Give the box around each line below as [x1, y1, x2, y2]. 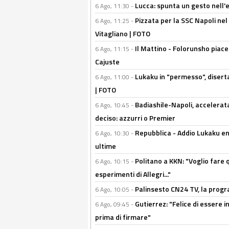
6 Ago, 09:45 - [95, 199, 135, 210]
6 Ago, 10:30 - [95, 128, 135, 139]
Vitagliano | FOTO [95, 28, 150, 39]
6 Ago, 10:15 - [95, 156, 135, 167]
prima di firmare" [95, 212, 151, 223]
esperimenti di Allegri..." [95, 169, 171, 180]
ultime [95, 141, 116, 152]
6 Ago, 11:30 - [95, 1, 135, 11]
